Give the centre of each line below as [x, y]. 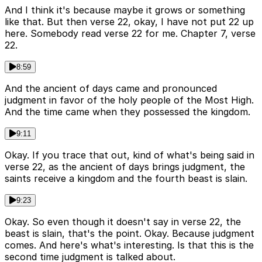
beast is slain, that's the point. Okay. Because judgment [130, 233]
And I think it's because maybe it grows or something [125, 10]
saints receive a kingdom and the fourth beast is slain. [126, 178]
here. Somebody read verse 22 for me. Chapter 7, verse [130, 33]
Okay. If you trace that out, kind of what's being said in [130, 155]
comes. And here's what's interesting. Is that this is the [129, 245]
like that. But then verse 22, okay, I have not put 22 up [129, 21]
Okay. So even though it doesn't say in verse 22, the [123, 221]
